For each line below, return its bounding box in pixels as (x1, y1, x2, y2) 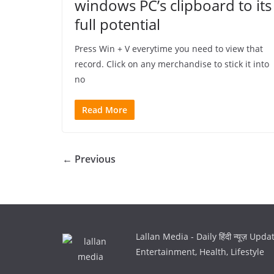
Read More (82, 103, 127, 116)
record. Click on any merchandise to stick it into (75, 57, 269, 70)
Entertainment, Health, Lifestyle (136, 245, 265, 257)
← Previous (62, 152, 116, 166)
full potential (75, 13, 160, 34)
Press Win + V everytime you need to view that (75, 42, 263, 54)
